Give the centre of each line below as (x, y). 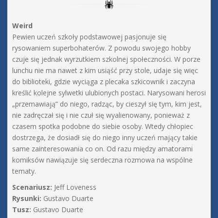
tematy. (24, 171)
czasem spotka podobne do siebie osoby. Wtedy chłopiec (103, 127)
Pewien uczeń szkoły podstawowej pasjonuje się (89, 37)
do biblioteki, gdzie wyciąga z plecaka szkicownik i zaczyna (104, 82)
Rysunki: (27, 199)
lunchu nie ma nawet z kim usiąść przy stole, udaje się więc (105, 71)
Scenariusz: (32, 187)
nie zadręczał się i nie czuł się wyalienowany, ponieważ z (101, 115)
